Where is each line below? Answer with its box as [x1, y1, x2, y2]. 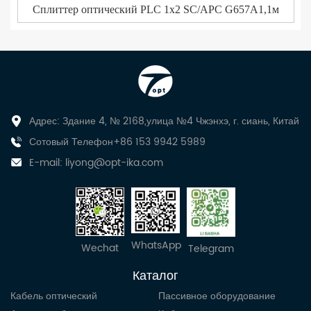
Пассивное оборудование [158, 287, 276, 304]
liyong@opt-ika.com [65, 155, 163, 171]
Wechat [81, 240, 119, 257]
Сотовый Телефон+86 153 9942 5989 [29, 134, 205, 151]
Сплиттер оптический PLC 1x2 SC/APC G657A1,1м [33, 3, 279, 16]
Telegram [188, 240, 234, 257]
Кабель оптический [10, 287, 97, 304]
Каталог [133, 265, 178, 286]
